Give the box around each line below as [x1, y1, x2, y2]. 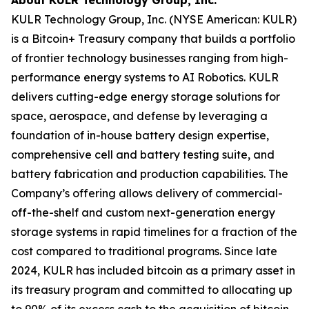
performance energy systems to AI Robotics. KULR [11, 70, 279, 84]
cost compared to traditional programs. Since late [11, 243, 277, 258]
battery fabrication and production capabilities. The [11, 166, 288, 181]
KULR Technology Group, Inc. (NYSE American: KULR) [11, 12, 297, 26]
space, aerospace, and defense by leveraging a [11, 108, 268, 123]
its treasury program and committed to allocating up [11, 282, 292, 297]
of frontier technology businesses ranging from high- [11, 50, 288, 65]
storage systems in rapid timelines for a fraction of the [11, 224, 297, 239]
